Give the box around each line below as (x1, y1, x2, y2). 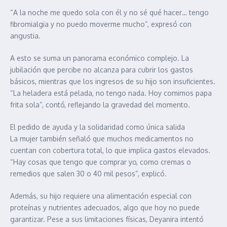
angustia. (10, 31, 41, 40)
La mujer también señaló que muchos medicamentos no (10, 134, 194, 143)
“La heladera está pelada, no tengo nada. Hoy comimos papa (10, 88, 212, 97)
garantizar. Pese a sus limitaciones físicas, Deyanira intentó (10, 214, 204, 223)
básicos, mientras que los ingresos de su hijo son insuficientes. (10, 77, 215, 86)
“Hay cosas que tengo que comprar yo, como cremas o (10, 157, 191, 166)
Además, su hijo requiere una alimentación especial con (10, 191, 192, 200)
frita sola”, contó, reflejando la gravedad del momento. (10, 100, 190, 109)
